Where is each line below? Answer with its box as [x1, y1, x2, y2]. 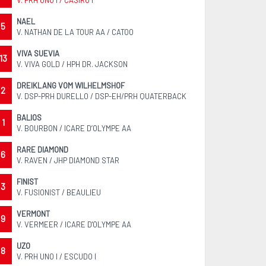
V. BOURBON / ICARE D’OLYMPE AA [17, 123, 132, 133]
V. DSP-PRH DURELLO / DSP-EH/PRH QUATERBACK [17, 91, 187, 101]
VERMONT [17, 209, 50, 218]
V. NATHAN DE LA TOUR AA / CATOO [17, 27, 134, 37]
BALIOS [17, 113, 42, 122]
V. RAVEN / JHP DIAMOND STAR [17, 156, 120, 165]
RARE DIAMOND [17, 145, 69, 154]
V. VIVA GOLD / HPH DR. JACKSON [17, 59, 128, 69]
